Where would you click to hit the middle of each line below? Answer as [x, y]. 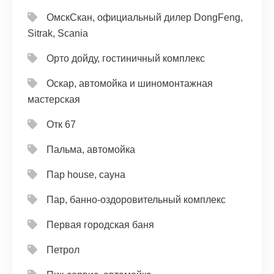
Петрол [63, 250]
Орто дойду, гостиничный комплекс [126, 58]
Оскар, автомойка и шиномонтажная [130, 83]
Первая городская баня [100, 225]
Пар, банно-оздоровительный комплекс [136, 200]
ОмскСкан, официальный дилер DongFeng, [145, 17]
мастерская [54, 99]
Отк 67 [61, 124]
